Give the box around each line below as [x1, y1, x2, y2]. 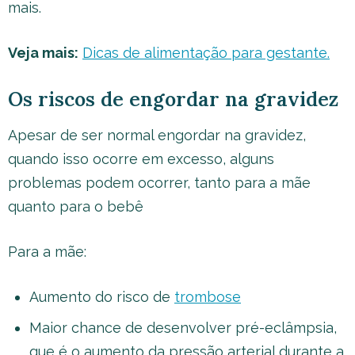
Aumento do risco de [29, 288, 174, 305]
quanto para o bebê [8, 198, 143, 215]
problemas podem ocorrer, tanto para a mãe [8, 174, 311, 191]
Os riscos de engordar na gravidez [8, 86, 344, 112]
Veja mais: [8, 44, 78, 61]
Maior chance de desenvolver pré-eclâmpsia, [29, 319, 337, 336]
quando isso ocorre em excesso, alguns [8, 151, 274, 167]
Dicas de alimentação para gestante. [82, 44, 330, 61]
